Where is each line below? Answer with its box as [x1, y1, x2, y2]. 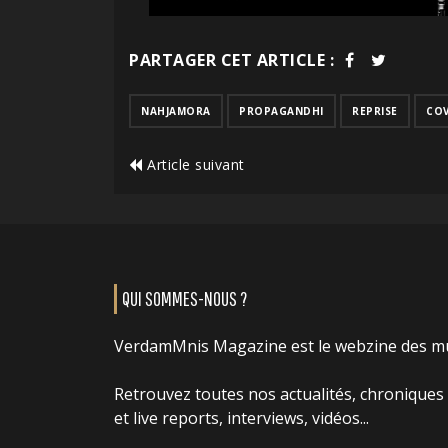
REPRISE [352, 103, 398, 118]
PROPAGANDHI [239, 103, 324, 118]
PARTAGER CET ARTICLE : [129, 48, 334, 71]
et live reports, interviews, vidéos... [114, 406, 369, 429]
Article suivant [142, 154, 245, 174]
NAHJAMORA [141, 103, 211, 118]
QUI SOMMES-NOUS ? [122, 286, 247, 310]
